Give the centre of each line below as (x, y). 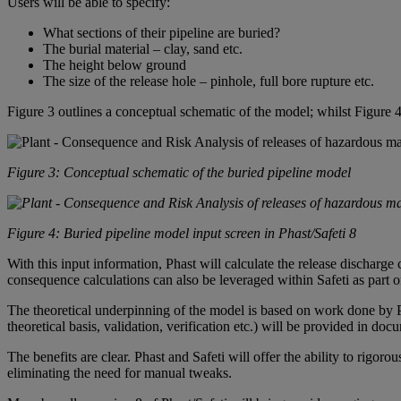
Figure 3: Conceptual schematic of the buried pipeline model (179, 173)
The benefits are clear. (71, 357)
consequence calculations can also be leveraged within (162, 280)
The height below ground (115, 65)
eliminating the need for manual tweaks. (119, 373)
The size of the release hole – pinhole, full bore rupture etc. (209, 81)
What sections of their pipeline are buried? (162, 33)
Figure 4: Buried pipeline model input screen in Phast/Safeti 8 (182, 234)
